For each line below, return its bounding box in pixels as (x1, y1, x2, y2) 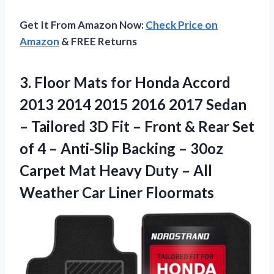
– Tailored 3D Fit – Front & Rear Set (20, 117, 254, 135)
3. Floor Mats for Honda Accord (20, 73, 231, 91)
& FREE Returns (59, 34, 137, 48)
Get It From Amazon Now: (20, 18, 146, 31)
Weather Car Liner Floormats (20, 183, 214, 201)
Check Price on (146, 18, 218, 31)
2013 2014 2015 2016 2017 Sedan (20, 95, 246, 113)
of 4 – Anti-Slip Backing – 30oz (20, 139, 223, 157)
